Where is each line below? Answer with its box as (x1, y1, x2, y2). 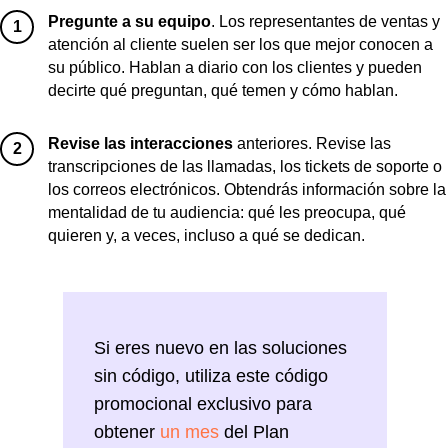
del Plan (219, 421, 289, 442)
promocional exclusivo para (94, 393, 312, 414)
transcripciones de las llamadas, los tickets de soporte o (48, 157, 442, 175)
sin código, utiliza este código (94, 365, 328, 386)
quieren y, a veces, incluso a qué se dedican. (48, 226, 365, 244)
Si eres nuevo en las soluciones (94, 337, 347, 358)
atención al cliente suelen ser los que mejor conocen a (48, 35, 433, 53)
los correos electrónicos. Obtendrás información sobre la (48, 180, 446, 198)
